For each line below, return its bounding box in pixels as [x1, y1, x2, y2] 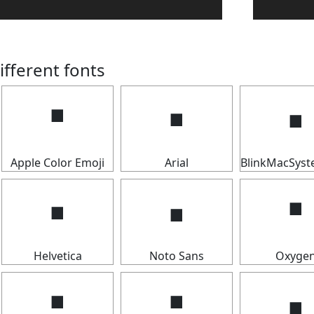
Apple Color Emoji [11, 155, 104, 170]
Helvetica [33, 248, 82, 264]
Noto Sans [149, 248, 204, 264]
